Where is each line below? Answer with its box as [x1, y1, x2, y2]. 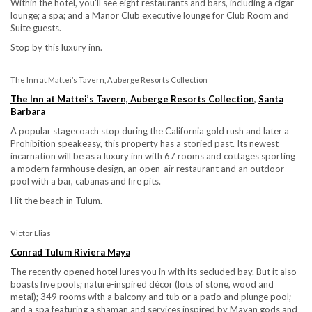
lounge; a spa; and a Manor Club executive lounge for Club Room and [10, 9, 289, 21]
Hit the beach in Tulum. [10, 194, 102, 206]
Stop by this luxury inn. [10, 41, 102, 53]
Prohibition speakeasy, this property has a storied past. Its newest [10, 137, 279, 149]
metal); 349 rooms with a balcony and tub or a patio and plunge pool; [10, 290, 291, 302]
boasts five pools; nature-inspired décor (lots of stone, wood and [10, 278, 274, 290]
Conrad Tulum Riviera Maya [10, 246, 130, 258]
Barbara [10, 105, 45, 117]
